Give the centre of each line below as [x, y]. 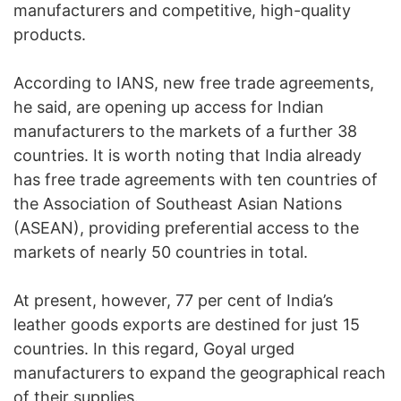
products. [50, 35]
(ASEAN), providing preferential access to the [186, 228]
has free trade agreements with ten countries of [196, 180]
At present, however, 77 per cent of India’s [173, 301]
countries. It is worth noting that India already [188, 156]
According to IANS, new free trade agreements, [194, 83]
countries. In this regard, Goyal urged [154, 349]
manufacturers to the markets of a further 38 [185, 132]
